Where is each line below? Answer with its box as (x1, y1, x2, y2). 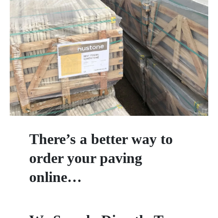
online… (29, 168, 82, 185)
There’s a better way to (29, 130, 173, 147)
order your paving (29, 149, 142, 166)
